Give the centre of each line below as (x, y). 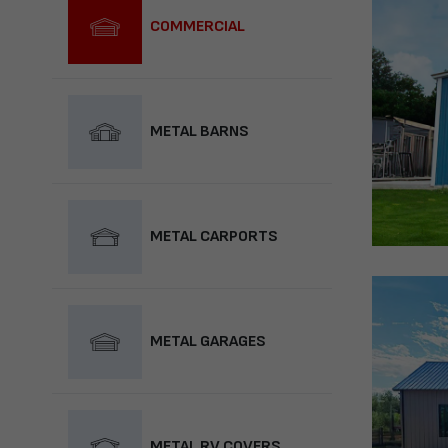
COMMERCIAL (197, 27)
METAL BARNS (199, 132)
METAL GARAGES (208, 342)
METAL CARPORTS (214, 237)
